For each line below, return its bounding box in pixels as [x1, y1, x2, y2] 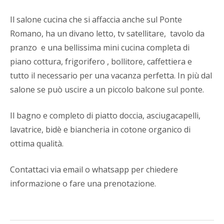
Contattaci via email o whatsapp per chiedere [10, 163, 178, 175]
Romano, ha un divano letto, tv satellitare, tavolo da [10, 27, 204, 39]
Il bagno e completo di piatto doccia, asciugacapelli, [10, 109, 200, 121]
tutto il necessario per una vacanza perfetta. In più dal [10, 69, 212, 81]
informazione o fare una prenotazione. [10, 177, 156, 189]
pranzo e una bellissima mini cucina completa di [10, 41, 191, 53]
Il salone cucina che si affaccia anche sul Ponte [10, 13, 182, 25]
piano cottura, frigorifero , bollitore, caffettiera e [10, 55, 196, 67]
